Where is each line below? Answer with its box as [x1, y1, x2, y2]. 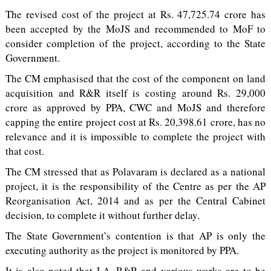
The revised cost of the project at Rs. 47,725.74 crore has [5, 7, 266, 21]
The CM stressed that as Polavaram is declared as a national [5, 165, 266, 178]
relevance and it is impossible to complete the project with [5, 129, 266, 143]
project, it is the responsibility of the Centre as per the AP [5, 179, 266, 193]
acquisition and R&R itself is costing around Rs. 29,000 [5, 86, 266, 100]
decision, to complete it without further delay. [5, 208, 200, 222]
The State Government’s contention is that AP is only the [5, 229, 266, 243]
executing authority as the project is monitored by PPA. [5, 243, 239, 257]
